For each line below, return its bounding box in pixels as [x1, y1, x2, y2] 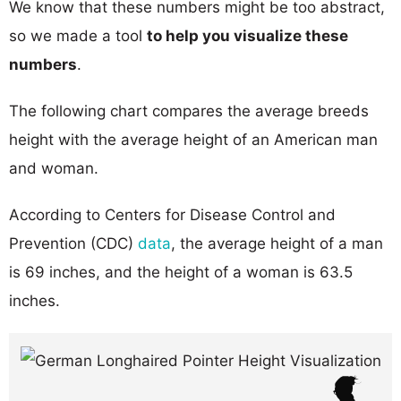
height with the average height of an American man [9, 130, 378, 149]
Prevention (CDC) [9, 234, 138, 252]
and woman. [9, 158, 98, 177]
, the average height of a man [171, 234, 383, 252]
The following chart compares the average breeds [9, 101, 369, 120]
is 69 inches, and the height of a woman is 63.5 [9, 262, 353, 281]
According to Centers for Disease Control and [9, 205, 336, 224]
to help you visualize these [147, 26, 348, 45]
